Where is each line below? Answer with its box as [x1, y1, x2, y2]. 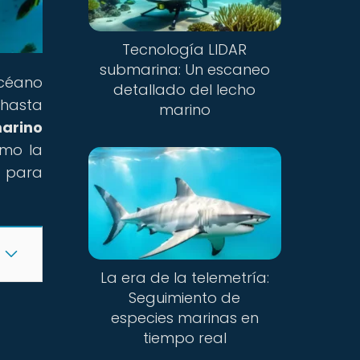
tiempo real [142, 327, 227, 348]
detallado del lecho [113, 80, 256, 100]
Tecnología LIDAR [122, 39, 247, 60]
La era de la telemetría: [100, 267, 269, 288]
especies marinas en [110, 307, 259, 328]
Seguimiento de [129, 287, 241, 308]
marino [158, 100, 211, 121]
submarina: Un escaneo [99, 59, 270, 80]
